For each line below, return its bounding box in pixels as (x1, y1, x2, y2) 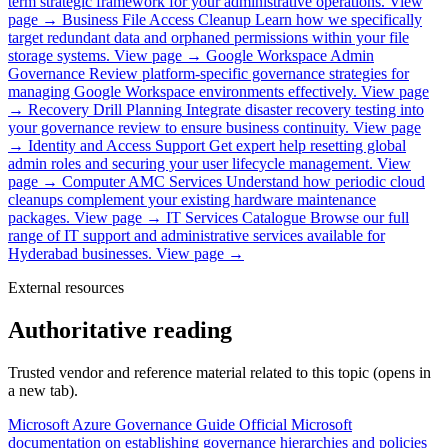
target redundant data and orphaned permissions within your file (8, 29, 409, 47)
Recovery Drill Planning (28, 101, 182, 119)
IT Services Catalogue (166, 209, 306, 227)
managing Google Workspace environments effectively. (8, 83, 357, 101)
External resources (8, 279, 124, 297)
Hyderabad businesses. (8, 245, 152, 263)
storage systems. (8, 47, 110, 65)
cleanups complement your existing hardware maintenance (8, 191, 376, 209)
